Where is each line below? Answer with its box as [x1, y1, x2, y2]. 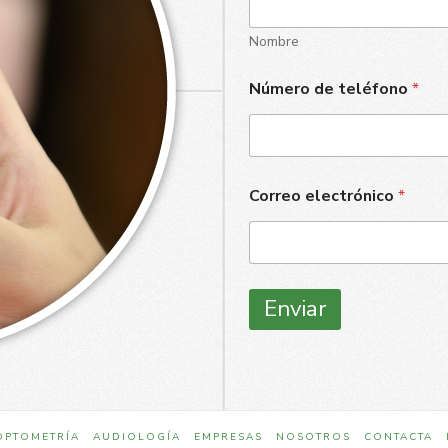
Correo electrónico [248, 184, 398, 207]
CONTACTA [363, 429, 433, 444]
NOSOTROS [275, 429, 351, 444]
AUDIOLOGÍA [92, 429, 181, 444]
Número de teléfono [248, 77, 412, 100]
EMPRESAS [193, 429, 263, 444]
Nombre [248, 31, 299, 51]
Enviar [263, 293, 326, 325]
